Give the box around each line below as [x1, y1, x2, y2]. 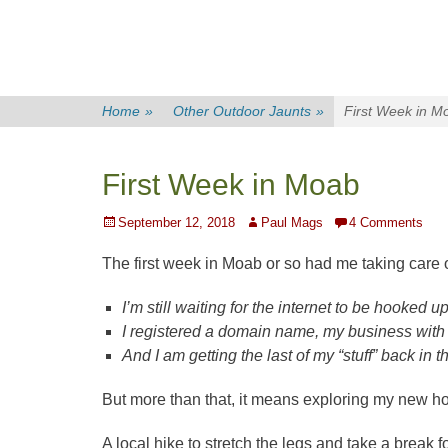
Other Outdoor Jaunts [173, 103, 311, 119]
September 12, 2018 [118, 215, 235, 230]
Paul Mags [261, 215, 323, 230]
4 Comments [349, 215, 423, 230]
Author [244, 214, 282, 229]
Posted [101, 214, 142, 229]
